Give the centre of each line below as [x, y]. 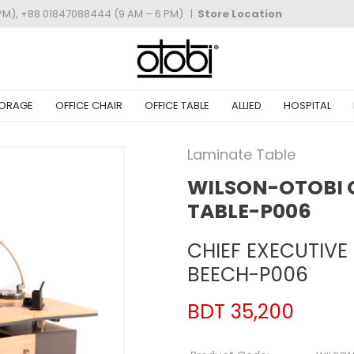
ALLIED [247, 106]
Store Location [240, 13]
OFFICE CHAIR [89, 106]
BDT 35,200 [241, 312]
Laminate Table [241, 155]
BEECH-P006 [248, 275]
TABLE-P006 [249, 212]
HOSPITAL [307, 106]
